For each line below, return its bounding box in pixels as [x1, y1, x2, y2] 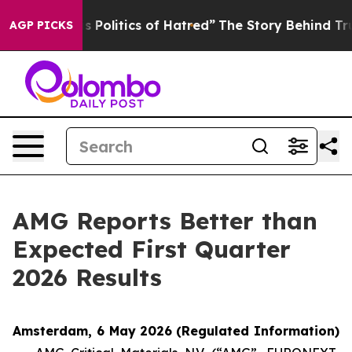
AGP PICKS [9, 18, 73, 32]
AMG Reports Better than [13, 206, 317, 236]
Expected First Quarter [13, 234, 291, 264]
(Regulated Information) [176, 323, 340, 339]
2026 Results [13, 262, 162, 292]
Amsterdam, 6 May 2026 [13, 323, 173, 339]
